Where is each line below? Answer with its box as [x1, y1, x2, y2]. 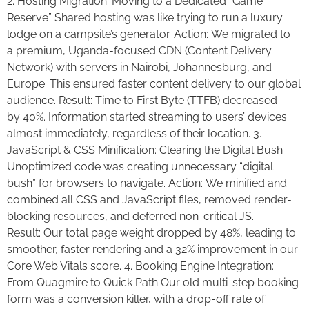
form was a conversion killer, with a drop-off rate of [7, 292, 265, 306]
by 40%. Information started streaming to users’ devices [7, 110, 287, 124]
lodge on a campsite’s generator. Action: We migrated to [7, 28, 290, 41]
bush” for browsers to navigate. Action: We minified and [7, 177, 287, 190]
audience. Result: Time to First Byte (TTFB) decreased [7, 94, 277, 108]
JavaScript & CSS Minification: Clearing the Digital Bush [7, 143, 283, 157]
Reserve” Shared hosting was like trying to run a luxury [7, 11, 283, 25]
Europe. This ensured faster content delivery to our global [7, 77, 301, 91]
